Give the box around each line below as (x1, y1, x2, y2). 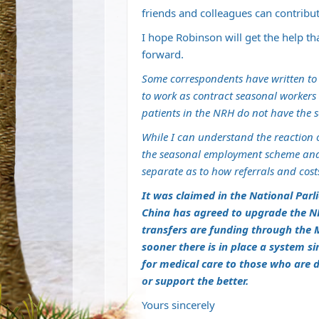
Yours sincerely (142, 298, 215, 312)
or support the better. (142, 273, 249, 288)
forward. (142, 47, 184, 61)
